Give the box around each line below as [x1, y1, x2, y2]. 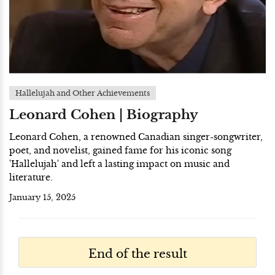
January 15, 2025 [9, 193, 76, 203]
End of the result [88, 246, 187, 261]
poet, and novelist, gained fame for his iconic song [9, 145, 231, 156]
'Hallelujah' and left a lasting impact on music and [9, 158, 230, 169]
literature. [9, 172, 53, 183]
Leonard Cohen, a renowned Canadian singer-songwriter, [9, 131, 263, 142]
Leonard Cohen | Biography [9, 107, 198, 123]
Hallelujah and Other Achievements [15, 88, 150, 98]
